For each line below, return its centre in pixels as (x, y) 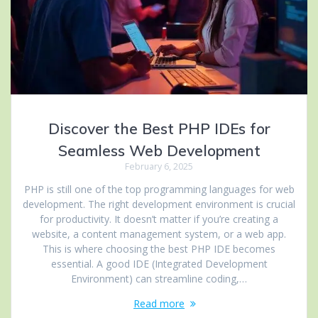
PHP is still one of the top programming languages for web (159, 190)
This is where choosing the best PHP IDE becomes (159, 249)
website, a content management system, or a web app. (159, 234)
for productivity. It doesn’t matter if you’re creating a (159, 219)
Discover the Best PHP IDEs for (159, 129)
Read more (159, 304)
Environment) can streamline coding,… (159, 279)
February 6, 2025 (159, 167)
